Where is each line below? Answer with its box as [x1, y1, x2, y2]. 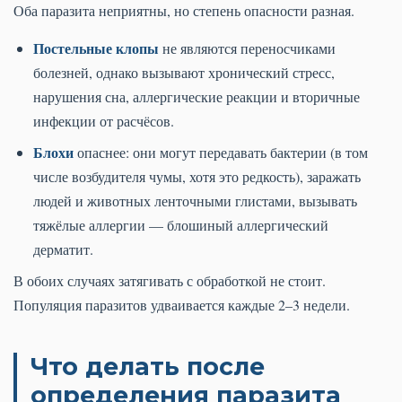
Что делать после [31, 351, 265, 381]
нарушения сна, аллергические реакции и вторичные [33, 86, 360, 106]
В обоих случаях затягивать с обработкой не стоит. [13, 270, 326, 290]
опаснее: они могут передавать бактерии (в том [74, 142, 368, 162]
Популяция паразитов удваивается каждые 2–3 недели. [13, 294, 350, 314]
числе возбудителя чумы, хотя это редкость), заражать [33, 166, 361, 186]
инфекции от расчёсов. [33, 110, 174, 130]
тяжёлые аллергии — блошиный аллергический [33, 214, 328, 234]
